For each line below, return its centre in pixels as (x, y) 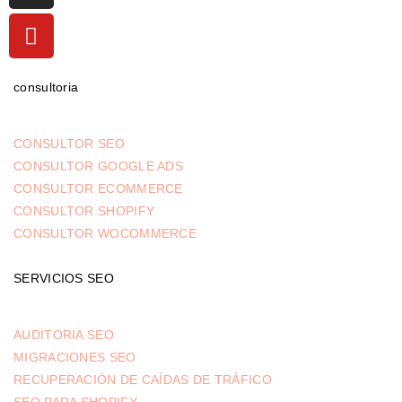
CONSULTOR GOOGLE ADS (98, 166)
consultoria (46, 87)
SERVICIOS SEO (64, 279)
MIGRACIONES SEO (75, 358)
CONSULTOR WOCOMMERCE (105, 234)
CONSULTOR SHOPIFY (84, 211)
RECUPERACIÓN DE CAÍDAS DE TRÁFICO (143, 380)
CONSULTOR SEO (69, 144)
